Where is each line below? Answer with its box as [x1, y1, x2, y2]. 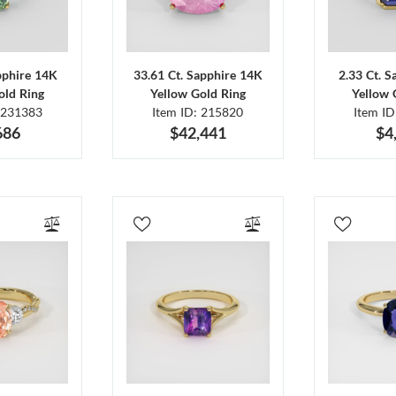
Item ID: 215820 [152, 103, 244, 119]
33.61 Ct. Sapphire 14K [133, 66, 263, 82]
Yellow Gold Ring [149, 85, 246, 101]
